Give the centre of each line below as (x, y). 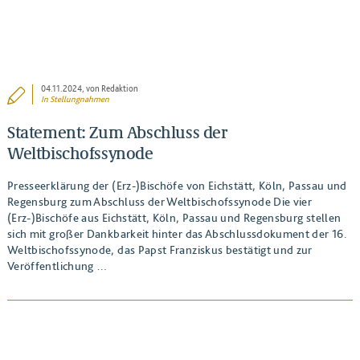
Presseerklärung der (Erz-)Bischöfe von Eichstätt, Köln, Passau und (177, 186)
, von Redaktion (110, 89)
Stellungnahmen (80, 100)
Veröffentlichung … (57, 266)
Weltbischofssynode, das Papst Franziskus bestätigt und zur (160, 250)
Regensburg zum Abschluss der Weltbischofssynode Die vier (160, 202)
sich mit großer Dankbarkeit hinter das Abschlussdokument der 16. (177, 234)
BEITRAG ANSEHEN (180, 348)
